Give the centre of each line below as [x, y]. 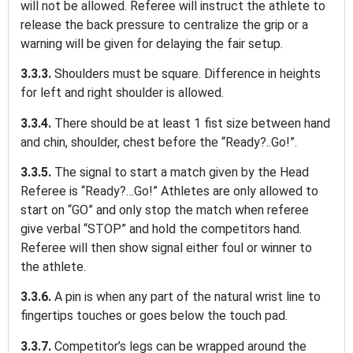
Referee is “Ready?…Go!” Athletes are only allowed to [169, 191]
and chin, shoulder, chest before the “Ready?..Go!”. [160, 142]
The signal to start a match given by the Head [182, 173]
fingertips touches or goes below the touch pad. [156, 316]
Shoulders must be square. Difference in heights [188, 74]
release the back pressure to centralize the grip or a [164, 24]
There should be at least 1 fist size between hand [192, 123]
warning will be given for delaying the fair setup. [153, 43]
